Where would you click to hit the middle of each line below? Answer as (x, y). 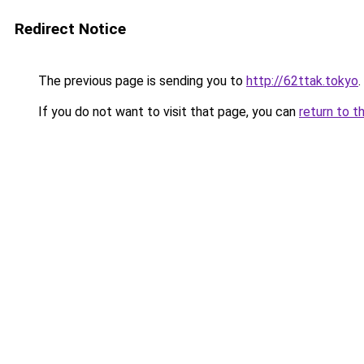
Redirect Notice (70, 29)
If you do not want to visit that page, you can (167, 112)
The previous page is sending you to (141, 81)
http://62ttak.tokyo (302, 81)
